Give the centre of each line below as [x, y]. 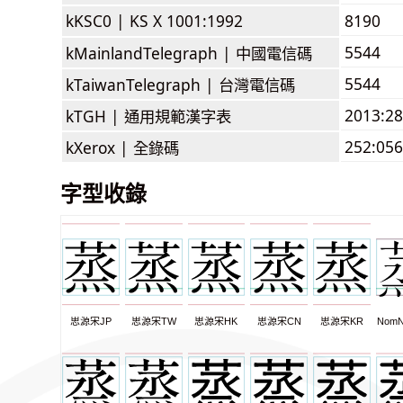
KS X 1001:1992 [186, 20]
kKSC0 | [98, 20]
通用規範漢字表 [178, 116]
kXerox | [99, 147]
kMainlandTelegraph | [151, 53]
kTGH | [95, 116]
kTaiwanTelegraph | [142, 84]
